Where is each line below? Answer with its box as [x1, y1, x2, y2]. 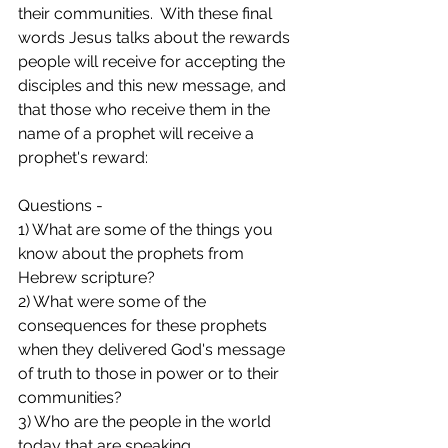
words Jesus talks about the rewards [18, 27, 294, 47]
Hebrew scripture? [18, 267, 155, 287]
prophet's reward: [18, 147, 156, 167]
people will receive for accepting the [18, 51, 289, 71]
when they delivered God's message [18, 339, 289, 359]
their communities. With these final [18, 3, 276, 23]
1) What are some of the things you [18, 219, 277, 239]
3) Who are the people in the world [18, 411, 275, 431]
